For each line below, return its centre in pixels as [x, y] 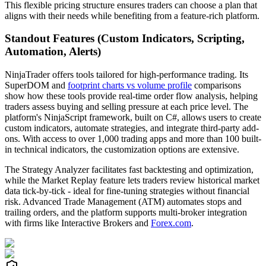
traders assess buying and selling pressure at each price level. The [126, 107]
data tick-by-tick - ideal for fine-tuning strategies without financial [127, 191]
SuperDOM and [36, 85]
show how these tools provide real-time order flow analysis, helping [131, 96]
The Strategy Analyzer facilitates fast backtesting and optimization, [129, 170]
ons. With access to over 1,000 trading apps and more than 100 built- [133, 139]
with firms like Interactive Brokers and [78, 223]
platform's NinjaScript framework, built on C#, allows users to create [133, 118]
